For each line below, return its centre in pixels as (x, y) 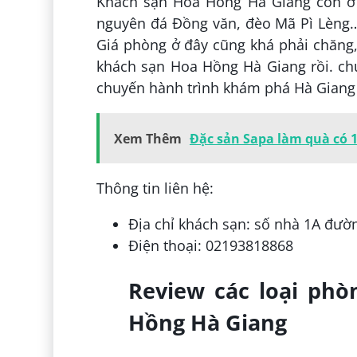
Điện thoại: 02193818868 (210, 246)
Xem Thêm (147, 139)
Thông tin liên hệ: (155, 188)
